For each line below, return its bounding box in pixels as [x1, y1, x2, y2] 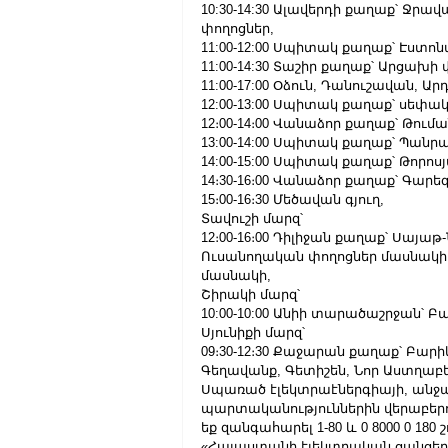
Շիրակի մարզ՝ [201, 287, 300, 302]
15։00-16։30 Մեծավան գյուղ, [201, 192, 384, 207]
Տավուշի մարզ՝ [201, 211, 303, 226]
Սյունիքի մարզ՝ [201, 325, 305, 340]
